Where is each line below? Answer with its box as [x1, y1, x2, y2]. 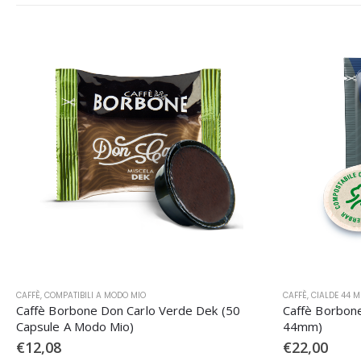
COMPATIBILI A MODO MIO [44, 288, 146, 301]
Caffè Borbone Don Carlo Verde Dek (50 [16, 301, 240, 318]
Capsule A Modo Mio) [16, 317, 135, 334]
